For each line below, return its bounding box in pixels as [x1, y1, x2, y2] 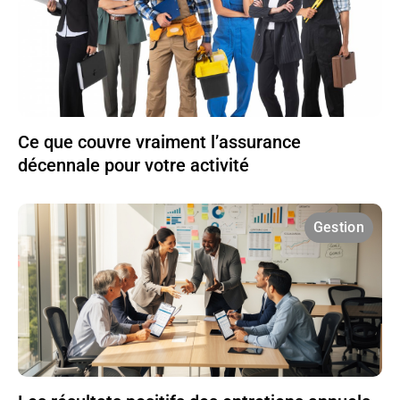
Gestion [312, 219, 364, 237]
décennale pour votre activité [18, 154, 249, 177]
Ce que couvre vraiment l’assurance [18, 131, 301, 154]
